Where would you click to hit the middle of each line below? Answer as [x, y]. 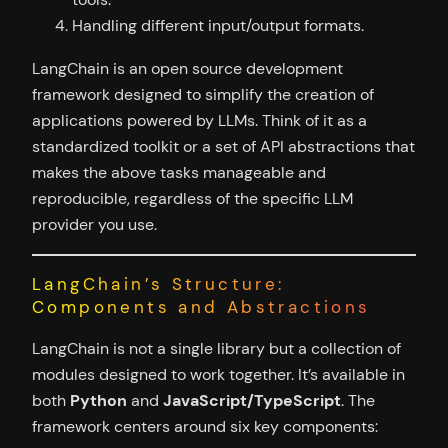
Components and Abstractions [201, 306]
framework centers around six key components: [205, 426]
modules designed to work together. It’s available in [218, 374]
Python [98, 400]
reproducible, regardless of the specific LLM [192, 198]
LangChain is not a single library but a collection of [216, 348]
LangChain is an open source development [187, 68]
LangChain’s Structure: [158, 283]
